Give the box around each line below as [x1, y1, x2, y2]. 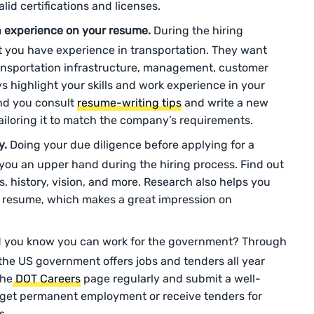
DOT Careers [13, 272, 81, 286]
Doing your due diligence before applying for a [10, 138, 254, 152]
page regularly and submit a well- [81, 272, 261, 286]
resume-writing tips [77, 96, 182, 110]
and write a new [182, 96, 268, 110]
